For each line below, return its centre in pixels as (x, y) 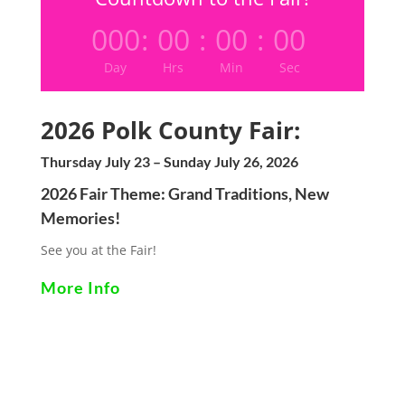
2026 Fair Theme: (104, 193)
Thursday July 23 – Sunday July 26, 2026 (169, 161)
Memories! (80, 217)
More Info (80, 287)
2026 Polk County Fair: (170, 130)
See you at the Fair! (98, 250)
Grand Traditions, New (248, 193)
